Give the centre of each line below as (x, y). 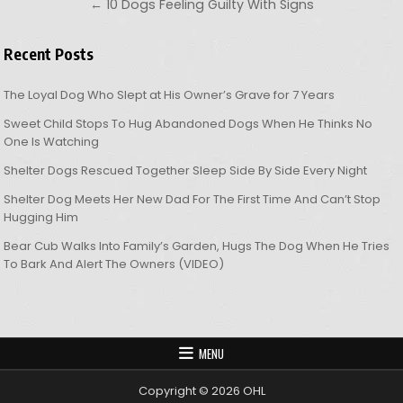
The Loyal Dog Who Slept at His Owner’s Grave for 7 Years (170, 95)
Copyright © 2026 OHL (201, 391)
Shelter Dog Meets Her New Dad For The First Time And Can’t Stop (193, 200)
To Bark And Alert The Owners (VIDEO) (114, 264)
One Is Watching (52, 142)
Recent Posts (49, 54)
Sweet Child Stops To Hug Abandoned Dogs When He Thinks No (188, 124)
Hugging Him (41, 218)
